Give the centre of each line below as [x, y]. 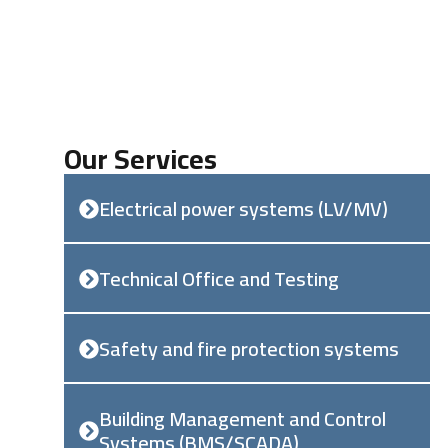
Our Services [140, 159]
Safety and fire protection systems [249, 348]
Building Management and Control [242, 418]
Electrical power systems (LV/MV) [243, 208]
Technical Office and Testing [219, 278]
